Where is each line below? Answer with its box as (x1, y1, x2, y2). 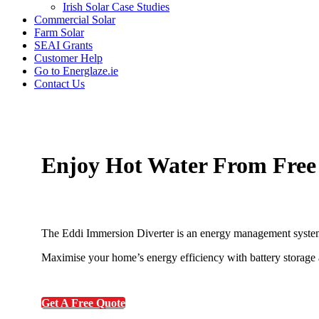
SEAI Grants (34, 39, 93, 51)
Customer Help (34, 52, 103, 64)
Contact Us (34, 78, 85, 90)
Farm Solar (34, 26, 84, 38)
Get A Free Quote (41, 296, 125, 309)
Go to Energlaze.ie (34, 65, 118, 77)
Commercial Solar (34, 14, 115, 26)
